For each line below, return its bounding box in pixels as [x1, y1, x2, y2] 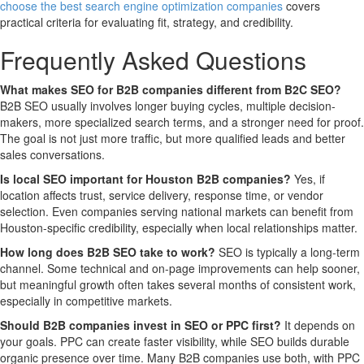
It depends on [281, 317, 355, 334]
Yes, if [291, 171, 325, 188]
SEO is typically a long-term [215, 244, 360, 261]
